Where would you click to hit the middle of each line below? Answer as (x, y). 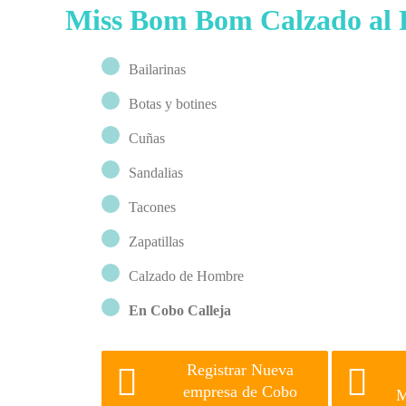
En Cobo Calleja (180, 310)
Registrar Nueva (241, 370)
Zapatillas (156, 242)
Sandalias (156, 173)
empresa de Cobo (241, 391)
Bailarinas (157, 69)
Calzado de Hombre (186, 276)
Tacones (152, 207)
